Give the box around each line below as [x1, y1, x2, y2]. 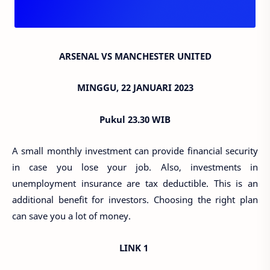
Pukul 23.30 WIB [99, 113, 171, 125]
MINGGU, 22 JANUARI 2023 [77, 81, 193, 93]
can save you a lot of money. [12, 210, 131, 222]
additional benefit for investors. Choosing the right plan [12, 193, 258, 206]
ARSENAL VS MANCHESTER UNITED [58, 49, 212, 62]
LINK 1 [119, 241, 151, 254]
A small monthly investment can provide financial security [12, 145, 258, 157]
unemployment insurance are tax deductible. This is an [12, 177, 258, 189]
